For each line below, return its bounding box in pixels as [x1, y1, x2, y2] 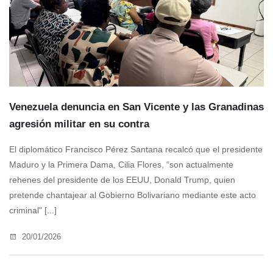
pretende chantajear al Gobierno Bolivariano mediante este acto [9, 190, 256, 200]
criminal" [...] [9, 205, 57, 216]
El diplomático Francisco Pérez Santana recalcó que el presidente [9, 144, 263, 155]
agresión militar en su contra [9, 118, 149, 130]
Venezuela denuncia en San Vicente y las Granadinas [9, 101, 264, 113]
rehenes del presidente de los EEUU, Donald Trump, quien [9, 175, 235, 185]
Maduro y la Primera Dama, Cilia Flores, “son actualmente [9, 160, 233, 170]
